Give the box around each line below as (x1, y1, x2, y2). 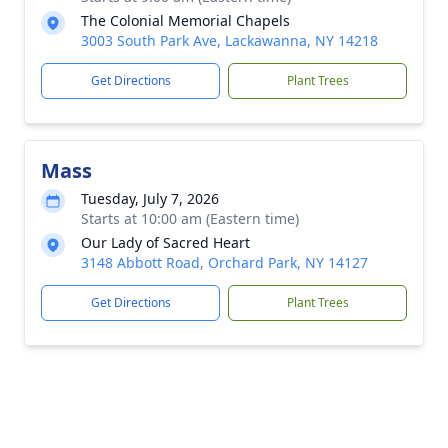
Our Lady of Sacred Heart (81, 233, 250, 252)
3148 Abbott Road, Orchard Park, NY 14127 (81, 253, 368, 272)
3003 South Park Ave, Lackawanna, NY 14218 (81, 31, 378, 50)
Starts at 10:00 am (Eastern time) (81, 209, 299, 228)
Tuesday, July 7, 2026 (81, 189, 219, 208)
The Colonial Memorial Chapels (81, 11, 290, 30)
